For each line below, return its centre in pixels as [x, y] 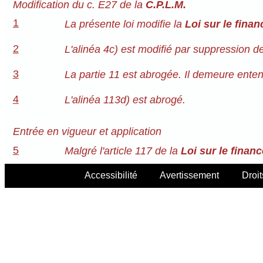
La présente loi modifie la [124, 24]
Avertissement [190, 175]
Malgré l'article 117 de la [122, 151]
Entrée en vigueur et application [87, 132]
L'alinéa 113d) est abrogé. [125, 100]
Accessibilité [111, 175]
